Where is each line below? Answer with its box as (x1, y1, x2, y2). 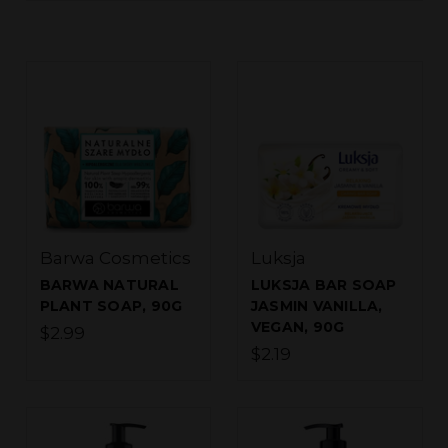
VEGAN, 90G (250, 318, 345, 337)
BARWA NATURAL (39, 276, 179, 295)
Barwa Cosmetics (39, 248, 191, 269)
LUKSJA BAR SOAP (250, 276, 397, 295)
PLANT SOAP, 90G (39, 297, 183, 316)
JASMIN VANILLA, (250, 297, 383, 316)
